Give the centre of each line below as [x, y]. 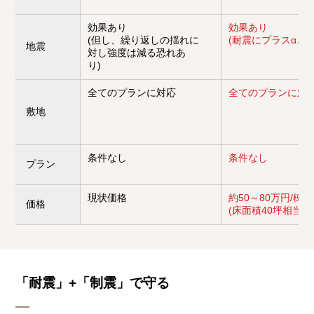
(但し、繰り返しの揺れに [144, 40]
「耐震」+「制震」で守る [93, 283]
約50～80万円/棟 [266, 198]
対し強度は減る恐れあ [137, 53]
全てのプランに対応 [132, 93]
